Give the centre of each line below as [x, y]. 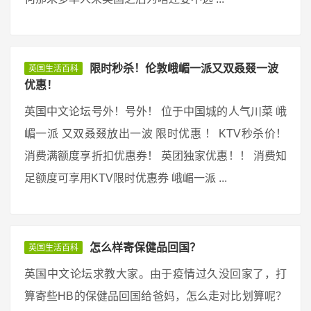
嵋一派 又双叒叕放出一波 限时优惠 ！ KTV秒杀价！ [155, 134]
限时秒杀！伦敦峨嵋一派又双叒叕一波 [184, 68]
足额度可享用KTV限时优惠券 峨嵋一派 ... [126, 178]
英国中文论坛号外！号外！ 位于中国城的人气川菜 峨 [155, 111]
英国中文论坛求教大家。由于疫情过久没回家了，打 [155, 274]
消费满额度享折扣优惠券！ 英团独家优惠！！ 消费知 [155, 156]
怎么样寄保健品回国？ [145, 247]
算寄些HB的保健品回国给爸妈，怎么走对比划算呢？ [155, 296]
